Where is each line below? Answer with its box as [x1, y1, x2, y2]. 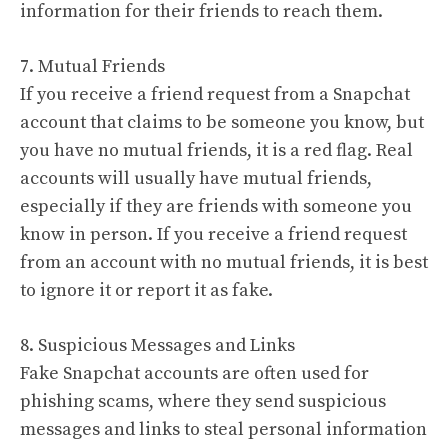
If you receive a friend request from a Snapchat [20, 83, 410, 106]
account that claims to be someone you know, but [20, 111, 424, 134]
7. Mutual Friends [20, 55, 165, 78]
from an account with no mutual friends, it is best [20, 251, 428, 274]
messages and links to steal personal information [20, 418, 427, 441]
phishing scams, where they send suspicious [20, 390, 386, 413]
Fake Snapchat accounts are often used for [20, 362, 369, 385]
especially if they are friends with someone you [20, 195, 412, 218]
